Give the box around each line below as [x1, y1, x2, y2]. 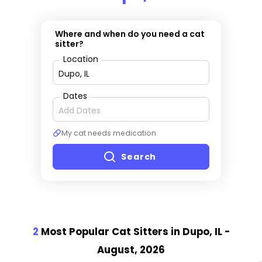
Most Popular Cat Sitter [38, 225, 163, 239]
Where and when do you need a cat [55, 27, 205, 40]
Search [120, 151, 157, 163]
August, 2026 [97, 243, 165, 257]
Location [63, 53, 98, 65]
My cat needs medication [61, 127, 156, 138]
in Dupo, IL [168, 225, 225, 239]
